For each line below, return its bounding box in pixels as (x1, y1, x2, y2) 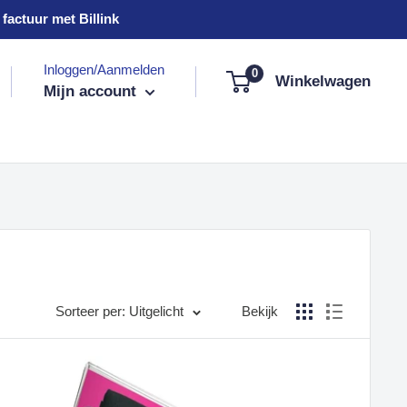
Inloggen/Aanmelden (44, 62, 164, 77)
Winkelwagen (275, 73, 371, 90)
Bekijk (242, 303, 278, 319)
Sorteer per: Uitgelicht (55, 303, 184, 319)
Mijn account (44, 83, 141, 100)
